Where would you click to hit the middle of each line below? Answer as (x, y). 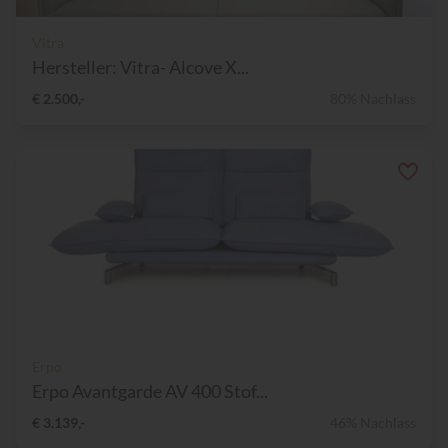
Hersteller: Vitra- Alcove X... (140, 67)
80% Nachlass (373, 99)
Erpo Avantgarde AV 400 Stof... (150, 391)
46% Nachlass (373, 423)
